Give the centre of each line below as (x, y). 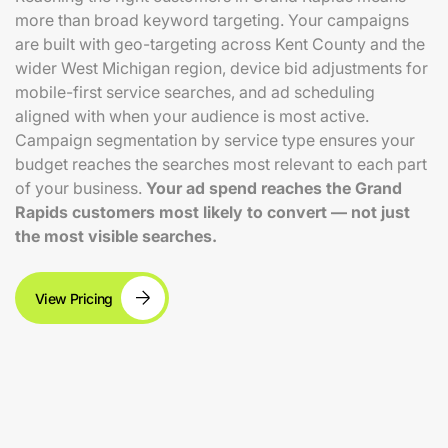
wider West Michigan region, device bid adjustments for (221, 68)
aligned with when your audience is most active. (191, 116)
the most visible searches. (115, 236)
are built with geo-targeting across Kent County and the (219, 44)
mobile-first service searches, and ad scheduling (194, 92)
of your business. (80, 188)
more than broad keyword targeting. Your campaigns (211, 20)
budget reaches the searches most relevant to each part (220, 164)
